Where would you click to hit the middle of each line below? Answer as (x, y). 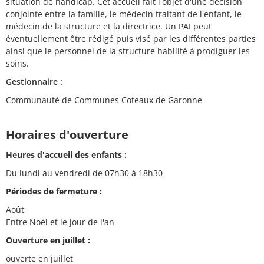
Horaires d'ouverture (67, 135)
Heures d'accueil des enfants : (66, 155)
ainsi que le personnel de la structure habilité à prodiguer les (128, 51)
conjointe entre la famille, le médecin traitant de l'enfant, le (124, 14)
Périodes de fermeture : (54, 192)
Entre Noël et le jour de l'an (60, 222)
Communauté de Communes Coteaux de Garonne (104, 100)
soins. (17, 63)
